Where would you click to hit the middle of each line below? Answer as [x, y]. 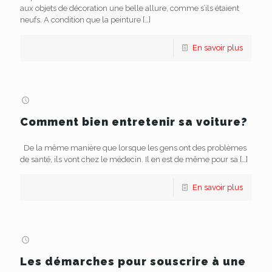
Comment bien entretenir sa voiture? [134, 122]
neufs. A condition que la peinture [80, 20]
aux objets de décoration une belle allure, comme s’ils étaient [130, 8]
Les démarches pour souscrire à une [133, 261]
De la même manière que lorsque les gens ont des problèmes [133, 148]
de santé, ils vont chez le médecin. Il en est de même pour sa [129, 159]
